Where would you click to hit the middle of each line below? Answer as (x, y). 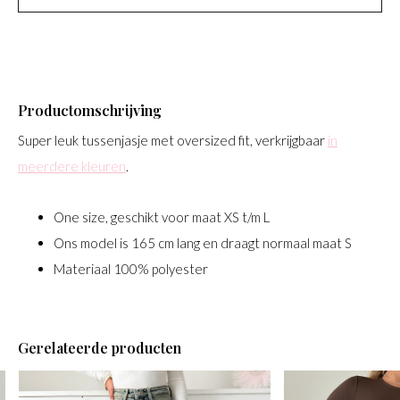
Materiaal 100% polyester (131, 269)
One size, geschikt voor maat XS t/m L (162, 217)
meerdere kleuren (72, 166)
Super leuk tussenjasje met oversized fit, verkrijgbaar (173, 140)
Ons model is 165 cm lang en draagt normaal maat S (203, 243)
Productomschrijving (90, 110)
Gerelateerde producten (100, 348)
